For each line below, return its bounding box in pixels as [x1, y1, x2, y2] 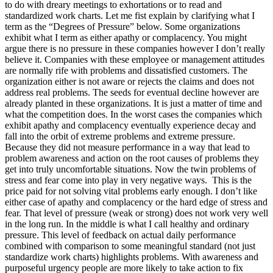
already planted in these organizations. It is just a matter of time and [5, 97, 262, 108]
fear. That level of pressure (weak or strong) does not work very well [5, 207, 268, 218]
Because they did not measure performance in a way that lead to [5, 141, 250, 152]
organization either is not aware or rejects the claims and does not [5, 76, 254, 87]
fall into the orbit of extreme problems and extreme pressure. [5, 130, 235, 141]
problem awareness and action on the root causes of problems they [5, 152, 259, 163]
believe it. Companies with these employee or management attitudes [5, 54, 264, 65]
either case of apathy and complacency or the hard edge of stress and [5, 196, 268, 207]
